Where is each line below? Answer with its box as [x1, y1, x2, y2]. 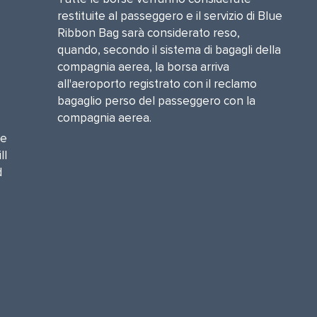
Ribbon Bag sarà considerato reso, [57, 25, 240, 40]
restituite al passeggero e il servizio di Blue [57, 8, 282, 23]
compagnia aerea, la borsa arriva [57, 59, 229, 74]
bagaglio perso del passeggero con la [57, 93, 255, 108]
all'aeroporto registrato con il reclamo [57, 76, 257, 91]
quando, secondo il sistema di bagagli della [57, 42, 281, 57]
